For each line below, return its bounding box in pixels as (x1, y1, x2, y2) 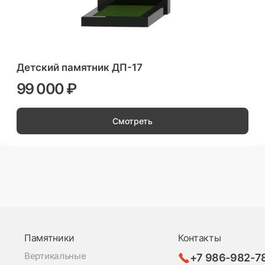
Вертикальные (24, 251, 86, 262)
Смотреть (112, 116, 153, 127)
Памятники (24, 232, 75, 244)
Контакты (178, 232, 221, 244)
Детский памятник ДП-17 (17, 62, 143, 74)
